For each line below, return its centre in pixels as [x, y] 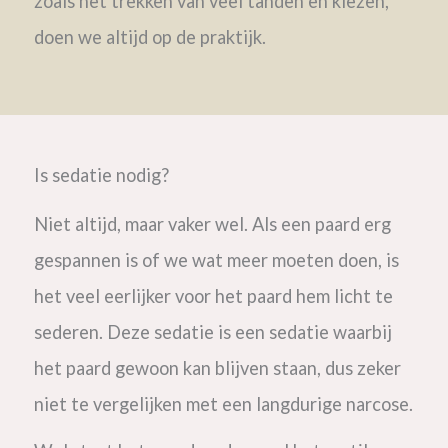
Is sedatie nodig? [101, 175]
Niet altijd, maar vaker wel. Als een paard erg [212, 224]
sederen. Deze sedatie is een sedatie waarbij [212, 332]
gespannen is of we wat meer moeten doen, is [216, 260]
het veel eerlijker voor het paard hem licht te [213, 296]
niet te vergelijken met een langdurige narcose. [223, 404]
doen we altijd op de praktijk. [149, 36]
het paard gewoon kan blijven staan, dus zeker [217, 368]
